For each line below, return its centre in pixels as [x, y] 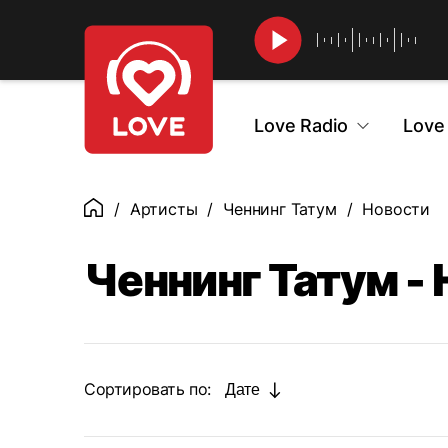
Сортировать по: [147, 389]
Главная [114, 210]
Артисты [163, 209]
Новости [396, 209]
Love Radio [301, 125]
